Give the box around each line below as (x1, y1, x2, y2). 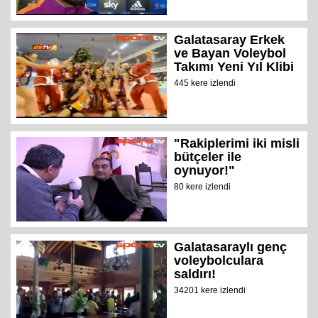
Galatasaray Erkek (174, 33, 285, 48)
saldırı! (174, 266, 216, 281)
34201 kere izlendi (174, 285, 246, 295)
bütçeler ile (174, 150, 242, 165)
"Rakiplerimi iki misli (174, 136, 300, 151)
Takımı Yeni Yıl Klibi (174, 60, 295, 75)
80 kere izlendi (174, 182, 231, 192)
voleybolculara (174, 253, 264, 268)
